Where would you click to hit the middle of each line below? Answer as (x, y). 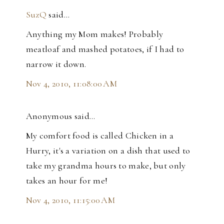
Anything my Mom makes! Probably (94, 34)
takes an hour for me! (67, 180)
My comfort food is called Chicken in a (100, 135)
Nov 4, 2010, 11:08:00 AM (71, 83)
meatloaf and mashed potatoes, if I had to (105, 49)
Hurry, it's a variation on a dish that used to (108, 150)
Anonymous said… (60, 116)
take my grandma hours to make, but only (106, 165)
